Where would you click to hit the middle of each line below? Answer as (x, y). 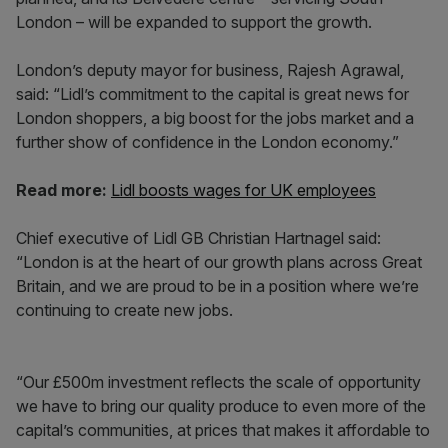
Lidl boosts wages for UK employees (243, 190)
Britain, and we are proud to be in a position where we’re (217, 286)
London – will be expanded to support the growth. (194, 22)
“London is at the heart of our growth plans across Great (219, 262)
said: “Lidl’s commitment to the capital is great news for (212, 94)
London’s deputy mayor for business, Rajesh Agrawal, (210, 70)
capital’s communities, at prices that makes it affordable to (223, 430)
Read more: (61, 190)
